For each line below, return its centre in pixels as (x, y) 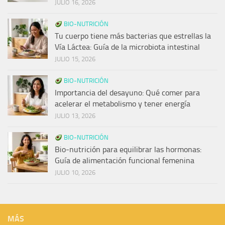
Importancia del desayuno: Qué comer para (127, 93)
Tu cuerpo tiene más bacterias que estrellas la (133, 36)
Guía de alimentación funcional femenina (125, 161)
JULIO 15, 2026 (75, 59)
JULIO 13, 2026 (75, 116)
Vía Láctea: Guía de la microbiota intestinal (127, 47)
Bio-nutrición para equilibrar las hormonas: (128, 150)
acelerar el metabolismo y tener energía (123, 104)
